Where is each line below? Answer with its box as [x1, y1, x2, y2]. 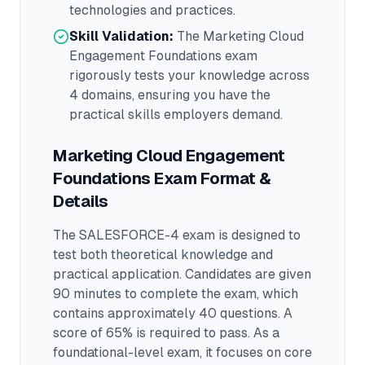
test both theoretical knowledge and [53, 247, 273, 262]
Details [53, 192, 108, 210]
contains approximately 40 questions [53, 306, 278, 321]
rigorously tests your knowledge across [69, 68, 310, 83]
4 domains [69, 87, 132, 103]
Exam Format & [150, 169, 271, 187]
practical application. [53, 266, 182, 282]
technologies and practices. [69, 2, 235, 18]
